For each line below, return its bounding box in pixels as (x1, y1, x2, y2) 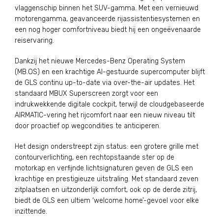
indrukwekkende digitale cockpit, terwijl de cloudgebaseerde (15, 100, 204, 109)
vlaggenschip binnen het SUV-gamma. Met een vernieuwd (15, 4, 198, 12)
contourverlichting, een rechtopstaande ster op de (15, 153, 174, 162)
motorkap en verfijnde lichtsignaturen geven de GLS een (15, 164, 193, 172)
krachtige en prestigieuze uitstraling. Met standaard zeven (15, 175, 198, 183)
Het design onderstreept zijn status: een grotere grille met (15, 142, 198, 151)
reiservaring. (15, 36, 54, 45)
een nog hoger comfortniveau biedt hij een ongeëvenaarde (15, 26, 201, 34)
